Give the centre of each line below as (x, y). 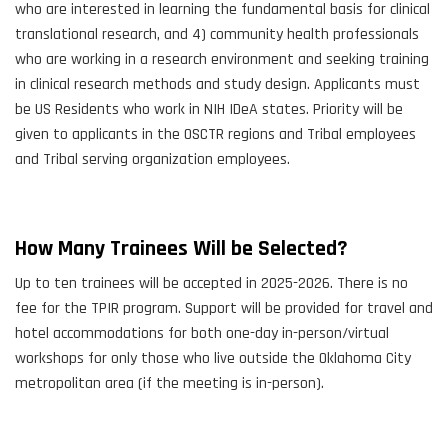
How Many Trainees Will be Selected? (181, 249)
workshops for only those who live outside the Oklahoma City (213, 359)
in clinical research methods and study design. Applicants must (217, 85)
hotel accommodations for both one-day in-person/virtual (202, 334)
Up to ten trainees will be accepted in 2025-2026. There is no (211, 284)
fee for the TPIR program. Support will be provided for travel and (224, 309)
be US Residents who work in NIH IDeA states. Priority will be (209, 110)
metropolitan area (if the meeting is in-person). (169, 384)
